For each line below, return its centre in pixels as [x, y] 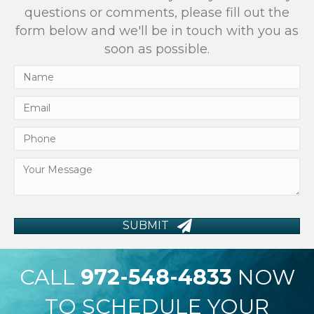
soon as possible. [157, 49]
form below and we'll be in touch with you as [157, 30]
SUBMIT [145, 225]
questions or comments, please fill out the [157, 12]
